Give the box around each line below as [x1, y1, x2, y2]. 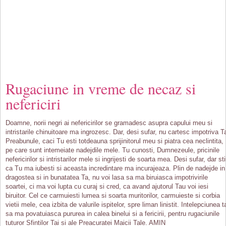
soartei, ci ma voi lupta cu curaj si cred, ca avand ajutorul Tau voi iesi [6, 183, 208, 190]
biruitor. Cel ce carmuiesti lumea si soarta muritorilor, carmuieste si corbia [6, 192, 220, 199]
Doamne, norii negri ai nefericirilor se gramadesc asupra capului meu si [6, 119, 212, 127]
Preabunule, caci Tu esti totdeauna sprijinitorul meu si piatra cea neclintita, [6, 137, 223, 145]
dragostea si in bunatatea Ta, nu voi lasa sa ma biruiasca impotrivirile [6, 174, 208, 181]
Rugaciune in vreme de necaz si [6, 78, 196, 98]
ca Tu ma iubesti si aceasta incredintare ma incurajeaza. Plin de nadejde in [6, 164, 225, 172]
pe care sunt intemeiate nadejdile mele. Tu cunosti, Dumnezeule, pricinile [6, 146, 219, 154]
